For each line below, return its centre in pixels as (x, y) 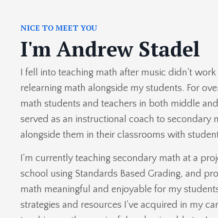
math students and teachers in (83, 103)
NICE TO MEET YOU (59, 27)
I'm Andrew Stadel (110, 48)
